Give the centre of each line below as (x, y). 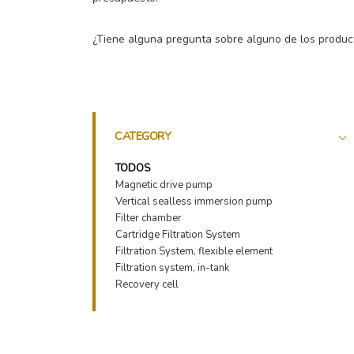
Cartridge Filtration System (178, 235)
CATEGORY (143, 136)
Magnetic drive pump (164, 185)
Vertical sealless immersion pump (194, 202)
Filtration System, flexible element (194, 252)
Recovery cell (147, 285)
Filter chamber (149, 218)
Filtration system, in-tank (172, 268)
